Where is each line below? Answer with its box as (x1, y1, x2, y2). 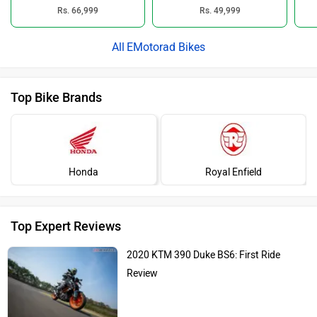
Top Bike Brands (11, 90, 102, 106)
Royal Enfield (204, 166, 262, 179)
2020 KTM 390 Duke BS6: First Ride (127, 249, 281, 262)
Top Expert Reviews (11, 219, 121, 235)
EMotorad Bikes (127, 40, 205, 54)
